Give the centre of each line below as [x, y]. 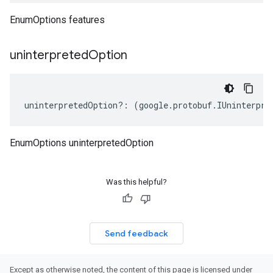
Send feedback [136, 233]
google [154, 105]
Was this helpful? [136, 182]
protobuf [193, 105]
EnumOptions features [57, 20]
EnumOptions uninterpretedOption [82, 143]
